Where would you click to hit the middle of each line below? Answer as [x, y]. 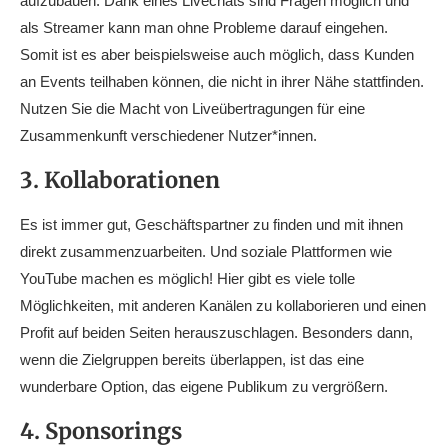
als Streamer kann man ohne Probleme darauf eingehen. [204, 28]
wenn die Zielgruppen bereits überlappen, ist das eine [192, 360]
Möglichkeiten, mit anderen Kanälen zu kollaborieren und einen [223, 306]
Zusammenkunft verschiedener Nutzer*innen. [168, 136]
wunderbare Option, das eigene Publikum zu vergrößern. [204, 387]
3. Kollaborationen [120, 180]
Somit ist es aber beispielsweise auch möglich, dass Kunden [217, 55]
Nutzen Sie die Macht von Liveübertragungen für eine [192, 109]
